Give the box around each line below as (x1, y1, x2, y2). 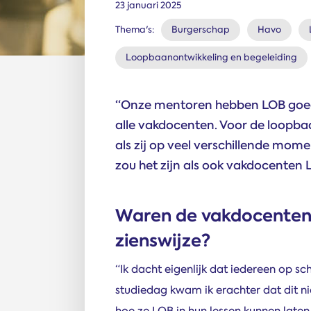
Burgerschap (171, 24, 230, 35)
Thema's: (115, 24, 154, 35)
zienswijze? (115, 229, 210, 252)
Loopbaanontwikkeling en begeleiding (126, 51, 297, 63)
